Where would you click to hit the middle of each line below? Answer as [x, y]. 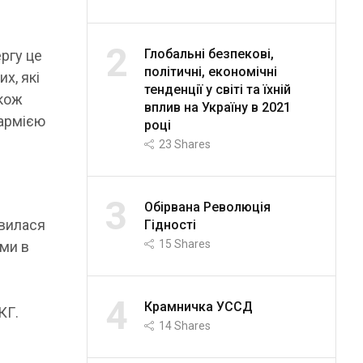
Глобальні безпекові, [209, 53]
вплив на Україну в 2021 [217, 107]
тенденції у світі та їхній [217, 89]
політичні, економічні [210, 71]
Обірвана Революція [207, 207]
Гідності [170, 224]
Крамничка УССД [198, 306]
